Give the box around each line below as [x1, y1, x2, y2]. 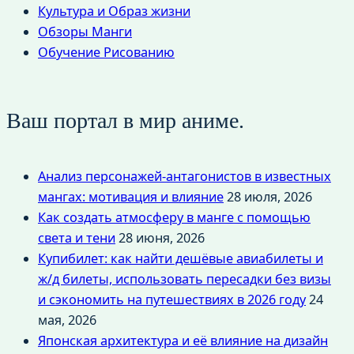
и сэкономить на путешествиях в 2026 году [38, 291, 306, 308]
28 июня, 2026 [119, 229, 205, 247]
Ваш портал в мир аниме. [6, 108, 244, 134]
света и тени [38, 229, 115, 247]
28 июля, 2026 [227, 188, 312, 205]
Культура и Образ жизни [38, 2, 190, 21]
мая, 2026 [38, 311, 96, 329]
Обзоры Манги [38, 23, 132, 41]
